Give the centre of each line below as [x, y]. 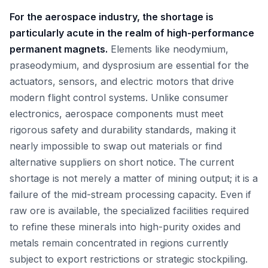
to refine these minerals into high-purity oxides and [125, 227]
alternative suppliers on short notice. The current [122, 162]
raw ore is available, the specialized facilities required [129, 211]
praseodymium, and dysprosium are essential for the [129, 65]
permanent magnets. [59, 49]
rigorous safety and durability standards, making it [123, 130]
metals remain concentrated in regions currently [119, 243]
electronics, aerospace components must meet [116, 114]
